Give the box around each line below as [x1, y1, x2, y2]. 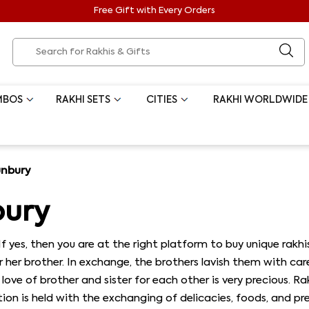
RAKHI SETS [56, 95, 111, 105]
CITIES [146, 95, 178, 105]
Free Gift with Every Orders [94, 6, 215, 15]
